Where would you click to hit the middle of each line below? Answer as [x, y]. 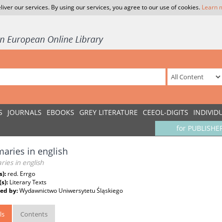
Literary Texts [28, 182]
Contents [34, 214]
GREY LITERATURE [109, 112]
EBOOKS [60, 112]
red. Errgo [21, 174]
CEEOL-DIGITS [166, 112]
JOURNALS [25, 112]
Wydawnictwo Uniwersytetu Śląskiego [71, 191]
